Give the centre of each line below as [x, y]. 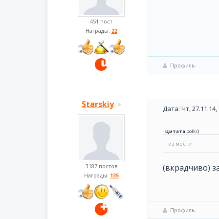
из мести [180, 143]
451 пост [101, 21]
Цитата [175, 131]
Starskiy [98, 104]
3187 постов [101, 166]
